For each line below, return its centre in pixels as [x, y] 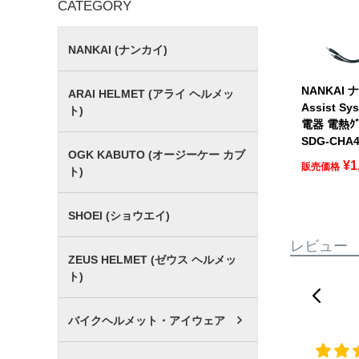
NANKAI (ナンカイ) [118, 49]
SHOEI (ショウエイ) [119, 215]
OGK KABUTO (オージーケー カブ [157, 154]
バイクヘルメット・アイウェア [147, 320]
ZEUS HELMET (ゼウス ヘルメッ [152, 259]
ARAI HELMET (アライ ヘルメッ [151, 93]
